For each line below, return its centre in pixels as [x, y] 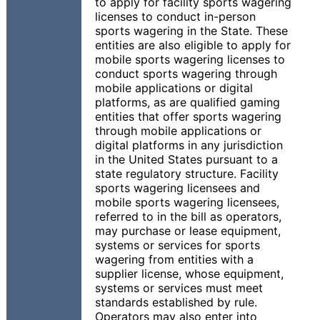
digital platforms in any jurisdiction [189, 145]
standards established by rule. [176, 302]
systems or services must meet [179, 288]
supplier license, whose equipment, [189, 274]
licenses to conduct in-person [175, 16]
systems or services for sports [177, 245]
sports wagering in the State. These [191, 31]
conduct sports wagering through [186, 74]
